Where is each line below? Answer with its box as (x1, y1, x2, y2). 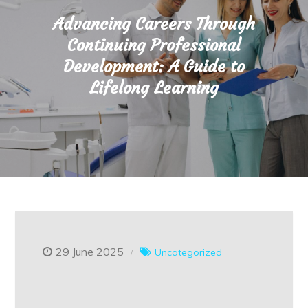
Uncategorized (155, 246, 223, 258)
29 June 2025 (56, 245, 124, 258)
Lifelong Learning (89, 78, 219, 98)
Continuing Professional (67, 35, 241, 56)
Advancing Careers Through (53, 14, 255, 34)
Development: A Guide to (63, 56, 245, 77)
